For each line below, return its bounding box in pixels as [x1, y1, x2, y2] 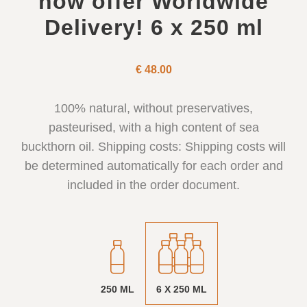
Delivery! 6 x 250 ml [44, 14, 263, 40]
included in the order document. [67, 177, 240, 192]
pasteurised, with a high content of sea [48, 120, 259, 134]
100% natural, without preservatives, [54, 101, 253, 115]
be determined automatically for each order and [24, 158, 283, 173]
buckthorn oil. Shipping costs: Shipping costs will [21, 139, 286, 153]
